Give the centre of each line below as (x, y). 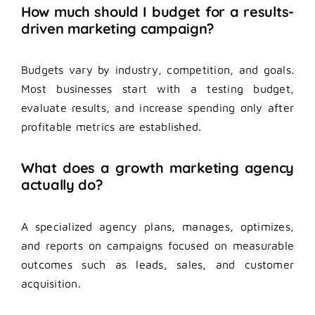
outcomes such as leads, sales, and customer (157, 264)
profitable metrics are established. (111, 126)
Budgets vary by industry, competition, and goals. (157, 69)
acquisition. (51, 283)
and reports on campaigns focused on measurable (157, 245)
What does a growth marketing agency (157, 168)
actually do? (62, 185)
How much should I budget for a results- (157, 11)
